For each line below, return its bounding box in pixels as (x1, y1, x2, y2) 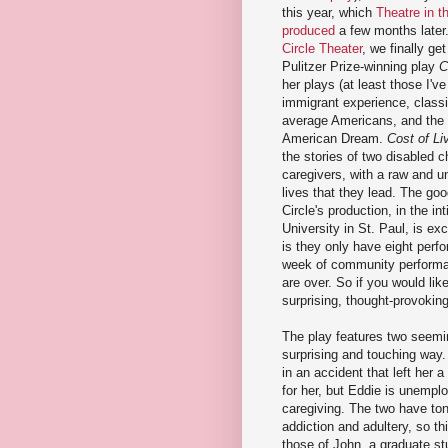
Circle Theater (282, 40, 362, 56)
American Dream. (282, 130, 387, 146)
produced (282, 22, 335, 38)
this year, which (282, 4, 376, 20)
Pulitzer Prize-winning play (282, 58, 439, 74)
